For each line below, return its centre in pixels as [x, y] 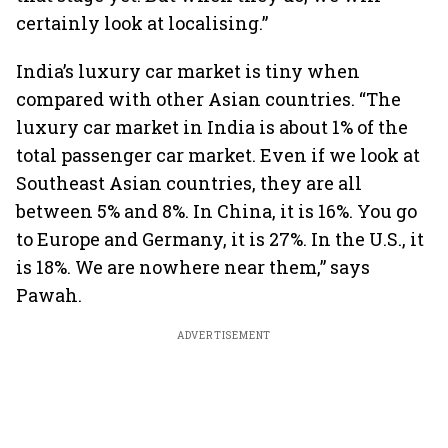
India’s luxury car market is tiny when [188, 71]
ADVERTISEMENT [224, 335]
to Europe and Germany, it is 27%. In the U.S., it [220, 239]
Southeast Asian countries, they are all [189, 183]
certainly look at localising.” [142, 23]
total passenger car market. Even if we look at [218, 155]
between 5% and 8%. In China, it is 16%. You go [216, 211]
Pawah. [49, 295]
